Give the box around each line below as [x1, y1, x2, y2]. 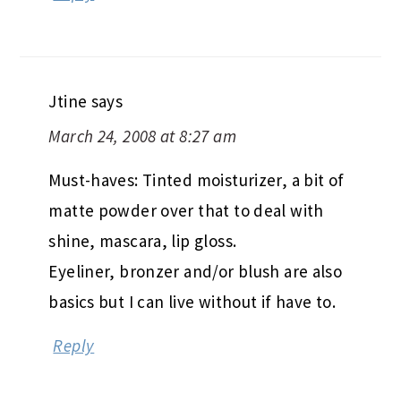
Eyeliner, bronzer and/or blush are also [48, 260, 343, 282]
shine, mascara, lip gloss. [48, 229, 237, 252]
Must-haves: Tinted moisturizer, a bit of [48, 168, 345, 191]
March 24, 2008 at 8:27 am [48, 124, 236, 147]
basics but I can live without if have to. [48, 290, 336, 312]
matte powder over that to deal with [48, 199, 324, 221]
